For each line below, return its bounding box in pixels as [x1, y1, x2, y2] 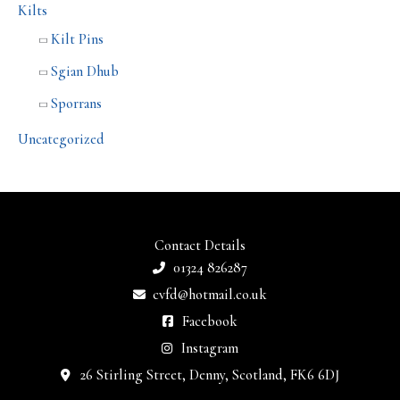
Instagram [181, 339, 239, 358]
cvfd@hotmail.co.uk [153, 286, 268, 304]
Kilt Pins [51, 30, 104, 49]
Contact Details [154, 237, 246, 255]
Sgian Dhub [51, 62, 119, 81]
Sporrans [51, 95, 102, 113]
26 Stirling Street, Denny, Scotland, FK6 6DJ [80, 366, 340, 385]
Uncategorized [18, 130, 104, 149]
